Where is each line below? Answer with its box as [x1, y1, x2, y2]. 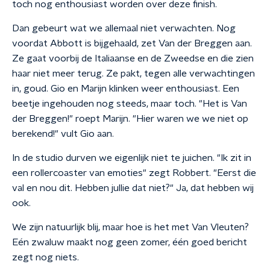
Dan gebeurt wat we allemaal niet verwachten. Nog [12, 24, 236, 33]
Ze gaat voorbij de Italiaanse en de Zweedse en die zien [12, 54, 254, 63]
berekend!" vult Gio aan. [12, 129, 114, 139]
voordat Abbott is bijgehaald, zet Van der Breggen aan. [12, 39, 252, 48]
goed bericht [189, 237, 247, 247]
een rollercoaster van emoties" [12, 168, 149, 178]
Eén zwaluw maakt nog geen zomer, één [12, 237, 189, 247]
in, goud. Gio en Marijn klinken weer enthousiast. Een [12, 84, 239, 93]
